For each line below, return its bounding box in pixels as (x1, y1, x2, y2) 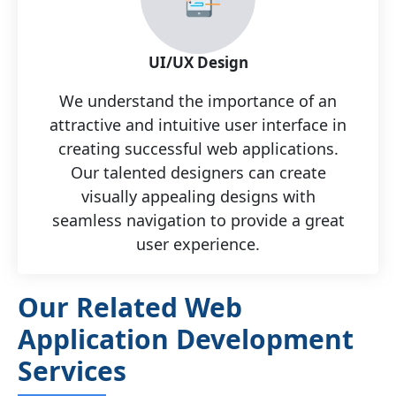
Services (18, 352, 126, 389)
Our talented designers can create (70, 161, 326, 183)
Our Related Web (18, 288, 242, 325)
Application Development (18, 320, 354, 357)
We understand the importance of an (59, 89, 337, 111)
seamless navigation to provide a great (51, 209, 345, 231)
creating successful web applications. (57, 137, 339, 159)
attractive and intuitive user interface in (49, 113, 346, 135)
